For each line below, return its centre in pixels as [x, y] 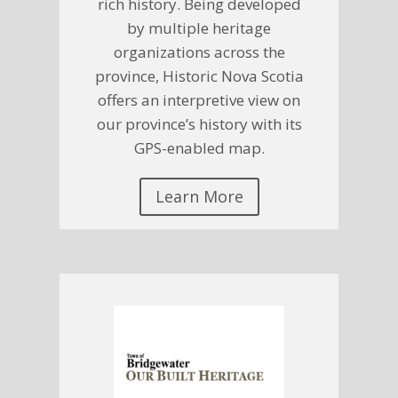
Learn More [199, 197]
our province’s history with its [199, 124]
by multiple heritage [199, 28]
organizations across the [199, 52]
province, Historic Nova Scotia [199, 76]
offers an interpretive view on [199, 100]
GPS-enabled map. [199, 148]
